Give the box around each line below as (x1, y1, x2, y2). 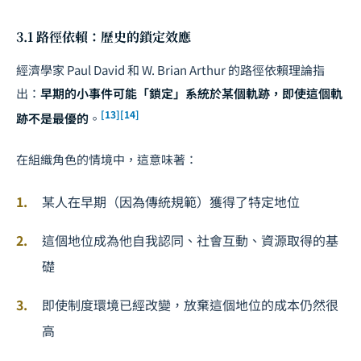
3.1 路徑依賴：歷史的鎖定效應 (16, 27, 191, 46)
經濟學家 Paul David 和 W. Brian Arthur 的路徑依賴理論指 (16, 60, 325, 78)
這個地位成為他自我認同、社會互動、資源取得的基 (42, 230, 338, 250)
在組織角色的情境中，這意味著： (16, 150, 197, 168)
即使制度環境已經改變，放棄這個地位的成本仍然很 (42, 294, 338, 314)
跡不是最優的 (16, 109, 89, 127)
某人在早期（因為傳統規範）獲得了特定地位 (42, 191, 300, 211)
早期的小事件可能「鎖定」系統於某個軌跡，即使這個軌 (40, 84, 342, 102)
